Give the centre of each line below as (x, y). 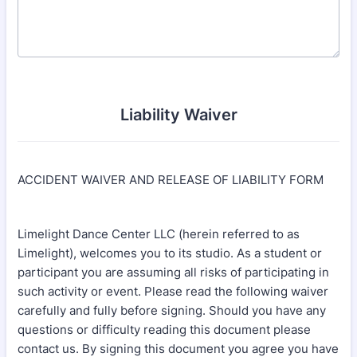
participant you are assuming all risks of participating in (173, 272)
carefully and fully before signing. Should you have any (172, 310)
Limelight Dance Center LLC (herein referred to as (159, 234)
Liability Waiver (178, 115)
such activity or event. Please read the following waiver (173, 291)
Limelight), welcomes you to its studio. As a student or (170, 253)
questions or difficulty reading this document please (164, 330)
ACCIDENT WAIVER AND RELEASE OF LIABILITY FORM (171, 180)
